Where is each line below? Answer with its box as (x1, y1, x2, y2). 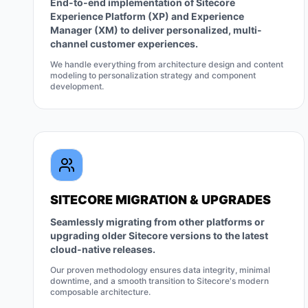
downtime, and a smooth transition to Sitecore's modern (50, 276, 269, 286)
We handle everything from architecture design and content (50, 59, 283, 69)
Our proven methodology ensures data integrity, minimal (50, 265, 270, 275)
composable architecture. (50, 287, 151, 297)
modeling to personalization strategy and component (50, 70, 256, 80)
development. (50, 81, 104, 91)
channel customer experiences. (50, 38, 198, 49)
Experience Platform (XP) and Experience (50, 10, 244, 22)
